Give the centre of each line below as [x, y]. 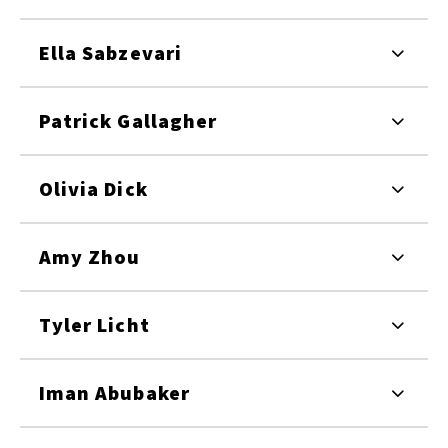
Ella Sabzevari [110, 52]
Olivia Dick [93, 188]
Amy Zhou [90, 256]
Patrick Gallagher [128, 120]
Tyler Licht [94, 324]
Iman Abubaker [114, 392]
